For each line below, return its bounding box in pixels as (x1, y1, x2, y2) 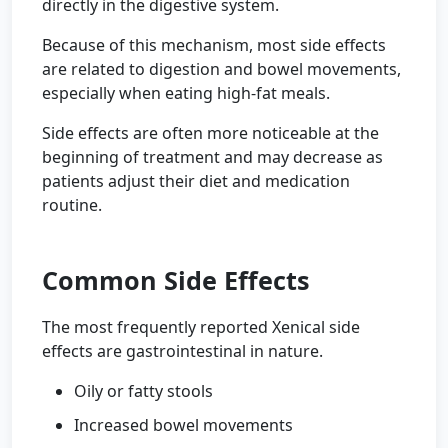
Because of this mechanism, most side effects (42, 34, 386, 56)
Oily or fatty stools (74, 380, 213, 402)
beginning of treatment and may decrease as (42, 146, 383, 168)
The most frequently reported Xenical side (42, 316, 360, 338)
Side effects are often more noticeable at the (42, 122, 379, 144)
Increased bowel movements (74, 414, 293, 436)
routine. (42, 194, 102, 216)
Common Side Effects (42, 263, 310, 297)
